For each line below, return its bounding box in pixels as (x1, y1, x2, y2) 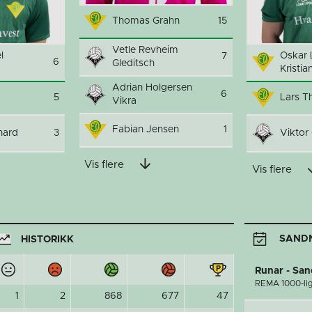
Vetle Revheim (112, 45, 178, 55)
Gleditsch (112, 58, 155, 68)
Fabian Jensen (112, 124, 179, 134)
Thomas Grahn (112, 15, 180, 26)
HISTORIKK (20, 234, 74, 244)
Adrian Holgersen (112, 82, 192, 93)
